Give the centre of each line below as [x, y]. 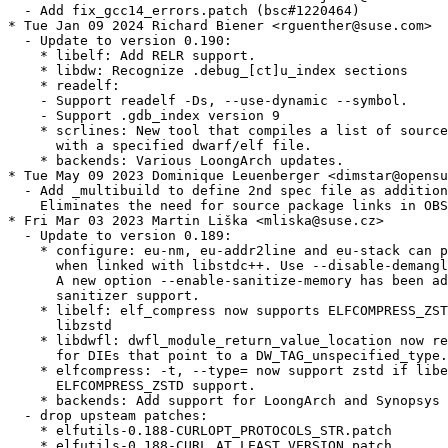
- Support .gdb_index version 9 [144, 116]
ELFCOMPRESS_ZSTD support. [132, 386]
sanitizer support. [104, 296]
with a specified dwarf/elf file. [160, 146]
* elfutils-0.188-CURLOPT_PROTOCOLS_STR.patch [200, 431]
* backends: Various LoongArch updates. [176, 161]
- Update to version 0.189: [120, 236]
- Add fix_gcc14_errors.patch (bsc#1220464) [184, 11]
